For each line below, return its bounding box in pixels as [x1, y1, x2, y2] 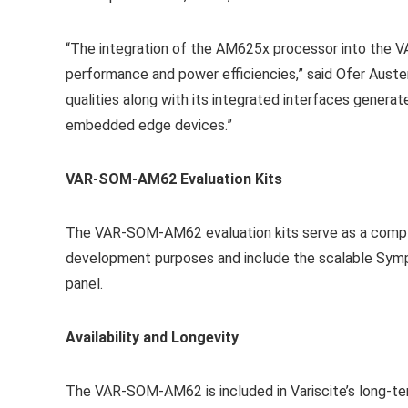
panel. [66, 275, 103, 292]
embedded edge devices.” [66, 117, 232, 134]
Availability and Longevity [66, 329, 239, 346]
